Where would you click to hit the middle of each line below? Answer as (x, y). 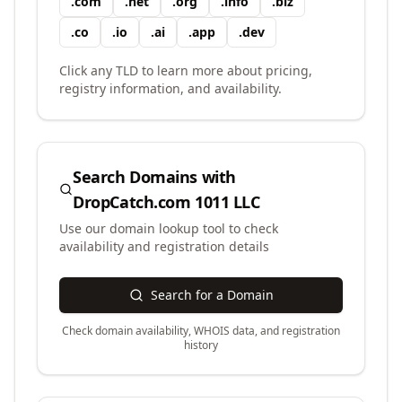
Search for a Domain (212, 295)
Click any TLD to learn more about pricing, (186, 70)
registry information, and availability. (170, 88)
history (201, 345)
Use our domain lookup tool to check (169, 228)
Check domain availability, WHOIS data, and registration (201, 331)
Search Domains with (154, 177)
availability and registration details (164, 246)
